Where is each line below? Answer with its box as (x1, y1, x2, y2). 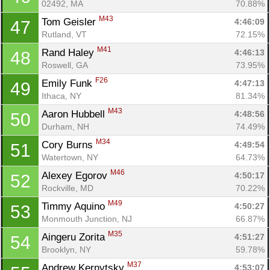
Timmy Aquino (42, 200, 108, 212)
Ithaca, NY (42, 90, 81, 101)
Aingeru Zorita (42, 231, 108, 243)
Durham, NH (42, 121, 89, 131)
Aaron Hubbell (42, 108, 108, 120)
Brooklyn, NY (42, 244, 91, 254)
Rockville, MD (42, 183, 93, 193)
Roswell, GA (42, 60, 88, 70)
